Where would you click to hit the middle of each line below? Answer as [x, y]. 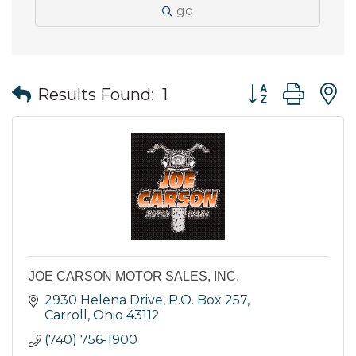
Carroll [66, 315]
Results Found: [96, 94]
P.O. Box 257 [208, 300]
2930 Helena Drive [104, 300]
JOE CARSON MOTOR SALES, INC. [134, 277]
